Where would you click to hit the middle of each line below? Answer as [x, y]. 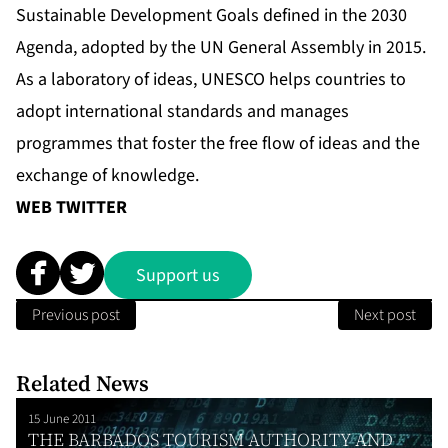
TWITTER [91, 208]
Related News [82, 383]
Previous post [76, 315]
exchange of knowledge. [107, 176]
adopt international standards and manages [182, 112]
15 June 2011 [62, 419]
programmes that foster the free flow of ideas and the [218, 144]
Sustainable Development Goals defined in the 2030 [211, 16]
